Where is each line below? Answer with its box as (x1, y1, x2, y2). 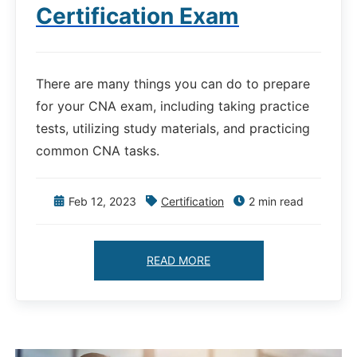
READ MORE (147, 253, 210, 268)
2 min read (249, 194, 304, 209)
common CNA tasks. (36, 143, 159, 159)
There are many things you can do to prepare (36, 76, 310, 92)
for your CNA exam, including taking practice (36, 98, 309, 115)
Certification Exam (36, 2, 239, 30)
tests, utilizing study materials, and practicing (36, 120, 310, 137)
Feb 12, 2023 (69, 194, 136, 209)
